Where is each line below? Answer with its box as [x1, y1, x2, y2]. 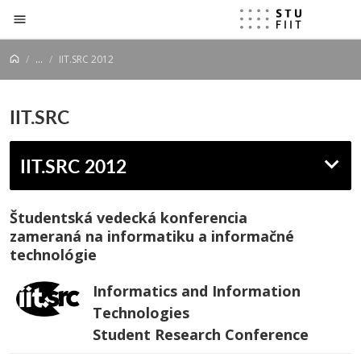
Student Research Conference [93, 325, 309, 344]
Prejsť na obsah [12, 6, 107, 24]
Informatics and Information [93, 281, 301, 301]
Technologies [93, 303, 189, 322]
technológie [10, 245, 97, 264]
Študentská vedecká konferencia [10, 208, 247, 227]
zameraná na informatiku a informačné [10, 226, 294, 246]
